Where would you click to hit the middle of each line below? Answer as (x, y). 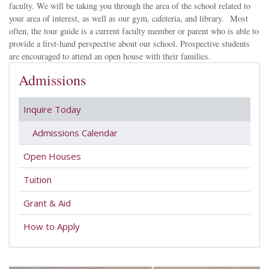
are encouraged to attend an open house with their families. (110, 56)
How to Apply (52, 227)
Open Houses (52, 156)
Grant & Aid (47, 203)
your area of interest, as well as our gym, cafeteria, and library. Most (128, 19)
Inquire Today (52, 110)
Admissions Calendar (75, 133)
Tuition (38, 180)
